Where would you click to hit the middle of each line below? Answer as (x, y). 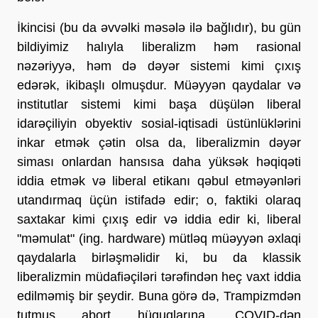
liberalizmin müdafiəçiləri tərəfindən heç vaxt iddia (159, 276)
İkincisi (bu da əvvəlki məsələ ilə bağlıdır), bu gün (159, 27)
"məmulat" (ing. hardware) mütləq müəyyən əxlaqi (159, 238)
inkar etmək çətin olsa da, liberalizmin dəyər (159, 142)
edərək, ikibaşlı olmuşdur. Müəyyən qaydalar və (159, 85)
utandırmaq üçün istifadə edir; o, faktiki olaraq (159, 200)
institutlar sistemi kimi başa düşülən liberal (159, 104)
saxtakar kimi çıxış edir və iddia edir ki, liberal (159, 219)
